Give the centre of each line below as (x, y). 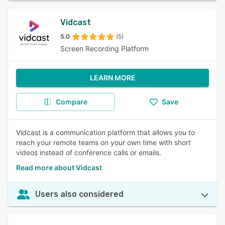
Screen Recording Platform (104, 48)
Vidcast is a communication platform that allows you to (105, 132)
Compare (71, 102)
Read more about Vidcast (59, 167)
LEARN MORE (113, 78)
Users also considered (79, 194)
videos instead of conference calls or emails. (89, 152)
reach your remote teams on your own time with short (103, 142)
